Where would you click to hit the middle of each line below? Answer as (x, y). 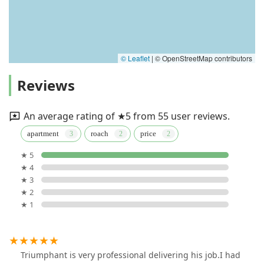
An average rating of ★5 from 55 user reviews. (127, 116)
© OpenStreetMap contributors (203, 58)
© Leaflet (135, 58)
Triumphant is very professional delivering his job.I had (131, 255)
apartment (43, 134)
